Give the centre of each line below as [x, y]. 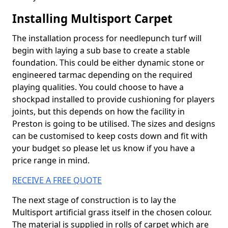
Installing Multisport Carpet [92, 19]
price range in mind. [51, 160]
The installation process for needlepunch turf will [107, 38]
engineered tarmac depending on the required [102, 75]
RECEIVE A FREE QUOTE [57, 180]
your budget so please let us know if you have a [104, 148]
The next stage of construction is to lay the [94, 200]
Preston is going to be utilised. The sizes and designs [114, 124]
